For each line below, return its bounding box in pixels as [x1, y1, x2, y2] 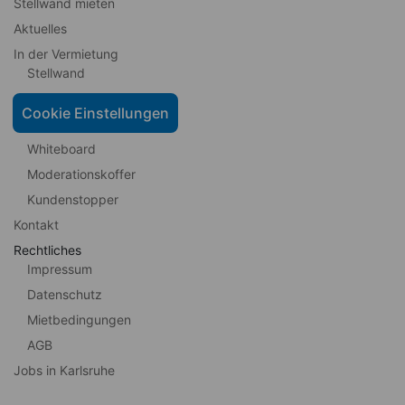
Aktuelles [14, 21, 67, 37]
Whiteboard [27, 141, 96, 157]
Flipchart [27, 116, 79, 132]
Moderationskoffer [27, 166, 136, 183]
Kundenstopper [27, 192, 118, 208]
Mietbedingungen [27, 312, 131, 328]
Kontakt [14, 217, 59, 233]
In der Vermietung [14, 46, 118, 62]
